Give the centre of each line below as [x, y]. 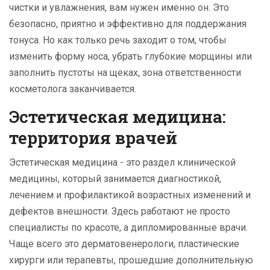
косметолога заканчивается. [73, 89]
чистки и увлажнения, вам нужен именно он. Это [119, 8]
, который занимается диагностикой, [140, 179]
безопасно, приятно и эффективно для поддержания [128, 24]
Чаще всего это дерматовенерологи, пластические [124, 244]
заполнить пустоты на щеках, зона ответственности [125, 73]
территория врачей [93, 138]
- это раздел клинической [177, 163]
